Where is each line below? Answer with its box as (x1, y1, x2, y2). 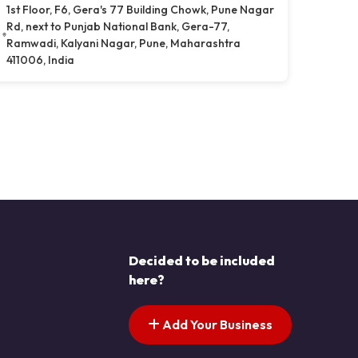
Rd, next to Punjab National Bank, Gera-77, (6, 18, 229, 34)
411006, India (6, 52, 74, 67)
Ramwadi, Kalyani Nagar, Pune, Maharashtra (6, 35, 241, 50)
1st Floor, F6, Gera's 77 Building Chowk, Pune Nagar (6, 2, 274, 17)
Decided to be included (129, 252, 275, 268)
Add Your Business (160, 316, 272, 333)
